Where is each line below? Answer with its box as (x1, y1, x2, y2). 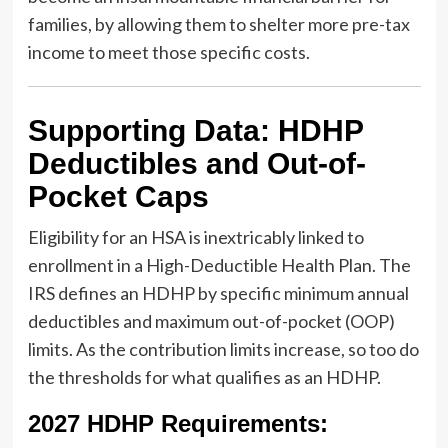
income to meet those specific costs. (27, 40, 310, 63)
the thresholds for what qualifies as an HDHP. (27, 365, 381, 388)
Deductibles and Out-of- (27, 146, 366, 180)
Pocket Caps (27, 179, 209, 213)
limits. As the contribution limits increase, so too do (27, 337, 419, 360)
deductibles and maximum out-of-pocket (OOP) (27, 309, 395, 332)
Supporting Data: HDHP (27, 113, 363, 147)
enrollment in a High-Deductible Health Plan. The (27, 253, 411, 276)
